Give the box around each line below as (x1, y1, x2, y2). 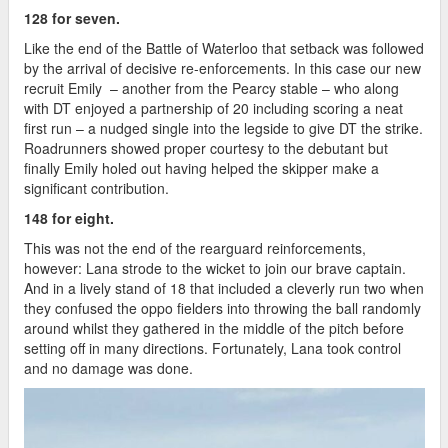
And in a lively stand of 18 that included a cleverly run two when (24, 277, 424, 298)
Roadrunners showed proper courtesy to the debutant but (24, 137, 388, 158)
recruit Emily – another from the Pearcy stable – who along (24, 77, 399, 98)
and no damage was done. (24, 357, 193, 378)
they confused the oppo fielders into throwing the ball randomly (24, 297, 421, 318)
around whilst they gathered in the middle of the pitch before (24, 317, 404, 338)
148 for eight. (24, 207, 114, 228)
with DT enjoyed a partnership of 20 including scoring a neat (24, 97, 403, 118)
